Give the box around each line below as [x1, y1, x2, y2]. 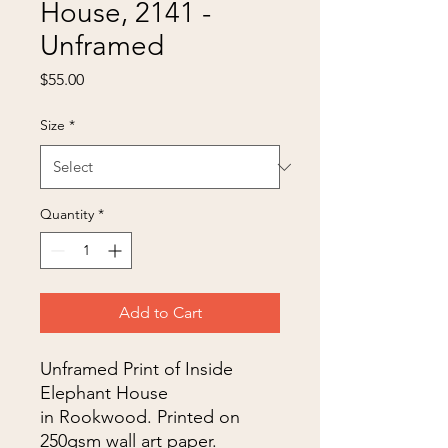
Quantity [40, 205, 94, 223]
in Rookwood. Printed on [40, 406, 240, 428]
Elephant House [40, 382, 168, 404]
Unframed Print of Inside [40, 358, 233, 380]
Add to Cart [118, 303, 202, 322]
